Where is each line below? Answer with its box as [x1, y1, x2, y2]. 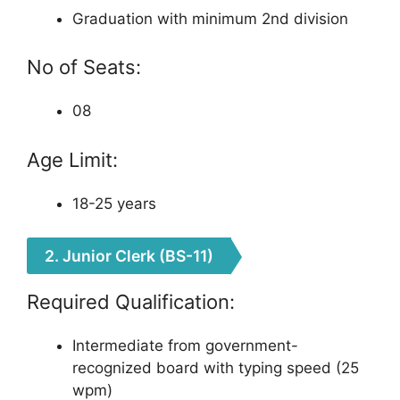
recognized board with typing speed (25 [72, 359, 359, 377]
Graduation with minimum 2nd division [72, 9, 348, 28]
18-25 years [72, 194, 156, 212]
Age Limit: [27, 147, 118, 171]
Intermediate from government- [72, 337, 298, 354]
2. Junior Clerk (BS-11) [45, 246, 213, 265]
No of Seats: [27, 55, 141, 79]
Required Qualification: [27, 290, 235, 313]
